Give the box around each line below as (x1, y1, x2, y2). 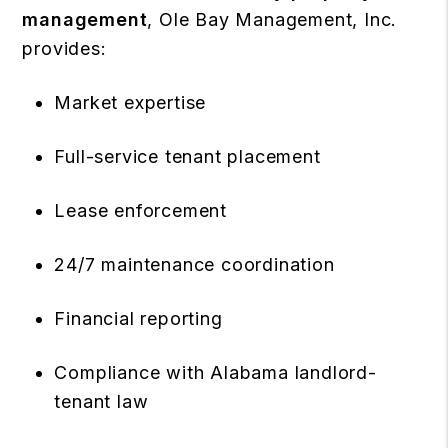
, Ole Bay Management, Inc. (147, 9, 398, 30)
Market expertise (54, 92, 207, 113)
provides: (22, 38, 107, 59)
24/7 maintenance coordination (54, 254, 335, 275)
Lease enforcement (54, 200, 227, 221)
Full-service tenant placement (54, 146, 321, 167)
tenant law (54, 391, 149, 412)
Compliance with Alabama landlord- (54, 362, 377, 383)
